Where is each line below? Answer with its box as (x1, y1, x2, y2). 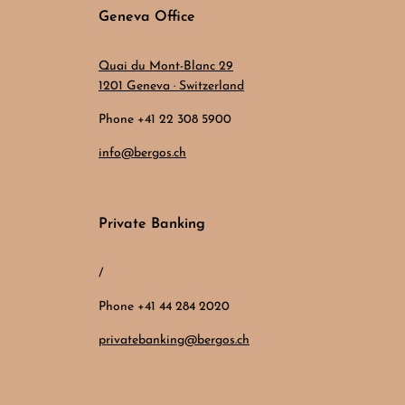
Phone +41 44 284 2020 (99, 300, 230, 315)
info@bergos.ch (99, 146, 186, 161)
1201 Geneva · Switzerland (99, 80, 244, 94)
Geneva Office (99, 10, 195, 25)
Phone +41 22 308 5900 (99, 113, 231, 127)
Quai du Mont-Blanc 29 (99, 60, 233, 74)
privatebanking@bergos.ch (99, 334, 250, 348)
